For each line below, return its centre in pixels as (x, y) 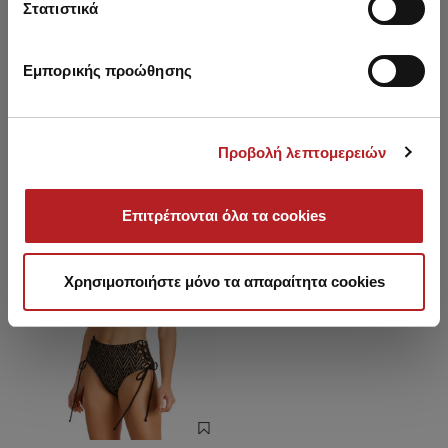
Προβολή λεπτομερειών (302, 152)
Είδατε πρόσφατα (224, 131)
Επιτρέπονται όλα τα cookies (224, 215)
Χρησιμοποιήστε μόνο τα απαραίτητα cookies (224, 281)
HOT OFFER (185, 197)
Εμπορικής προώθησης (107, 70)
